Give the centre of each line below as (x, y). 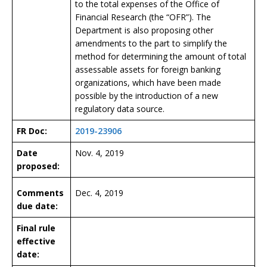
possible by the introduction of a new (147, 95)
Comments (40, 193)
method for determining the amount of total (161, 56)
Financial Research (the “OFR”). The (143, 17)
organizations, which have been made (148, 82)
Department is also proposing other (144, 30)
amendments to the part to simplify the (151, 43)
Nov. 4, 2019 (100, 153)
